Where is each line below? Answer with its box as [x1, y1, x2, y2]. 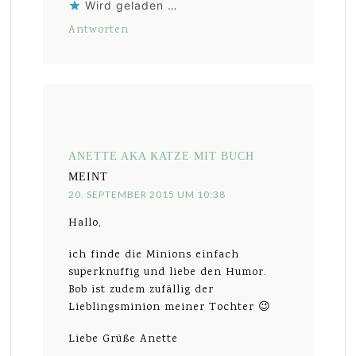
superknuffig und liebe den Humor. [68, 265, 268, 281]
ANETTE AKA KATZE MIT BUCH [68, 150, 255, 163]
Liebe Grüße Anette [68, 331, 179, 348]
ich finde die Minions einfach [68, 247, 240, 264]
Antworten [68, 22, 130, 39]
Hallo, [68, 215, 103, 232]
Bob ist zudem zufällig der [68, 282, 215, 299]
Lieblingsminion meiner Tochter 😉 [68, 300, 272, 316]
